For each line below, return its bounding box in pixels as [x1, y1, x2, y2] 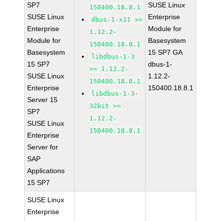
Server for [27, 143, 59, 151]
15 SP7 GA [148, 48, 183, 56]
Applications [27, 167, 65, 175]
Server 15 [27, 96, 58, 104]
